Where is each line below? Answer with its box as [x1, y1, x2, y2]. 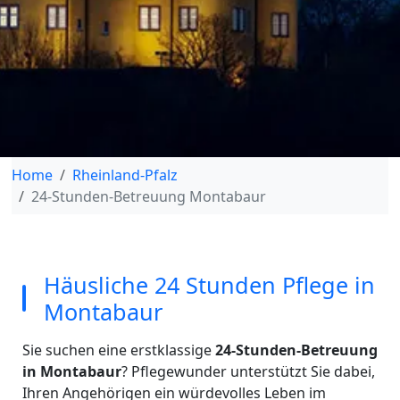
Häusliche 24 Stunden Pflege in [43, 270, 375, 300]
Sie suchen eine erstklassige [21, 340, 215, 360]
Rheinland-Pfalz [71, 165, 178, 185]
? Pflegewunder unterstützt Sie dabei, [121, 362, 375, 381]
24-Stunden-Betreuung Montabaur [30, 187, 266, 206]
